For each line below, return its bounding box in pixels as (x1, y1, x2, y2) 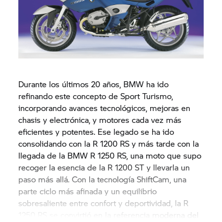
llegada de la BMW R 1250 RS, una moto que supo (18, 149, 202, 161)
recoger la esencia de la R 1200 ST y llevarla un (18, 161, 190, 173)
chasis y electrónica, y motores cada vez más (18, 113, 182, 125)
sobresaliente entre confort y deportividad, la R (18, 197, 189, 209)
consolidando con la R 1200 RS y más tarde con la (18, 137, 199, 149)
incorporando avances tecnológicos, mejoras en (18, 102, 191, 113)
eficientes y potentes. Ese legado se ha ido (18, 125, 174, 137)
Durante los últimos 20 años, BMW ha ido (18, 78, 169, 90)
